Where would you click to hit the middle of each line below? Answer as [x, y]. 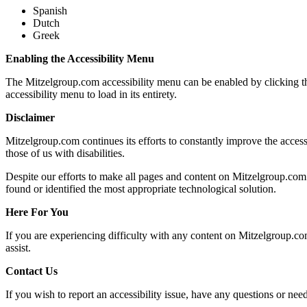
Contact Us [32, 271]
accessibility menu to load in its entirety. [91, 94]
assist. [18, 247]
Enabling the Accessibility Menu [80, 58]
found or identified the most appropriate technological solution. [141, 188]
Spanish [50, 10]
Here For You [37, 212]
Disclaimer [30, 117]
